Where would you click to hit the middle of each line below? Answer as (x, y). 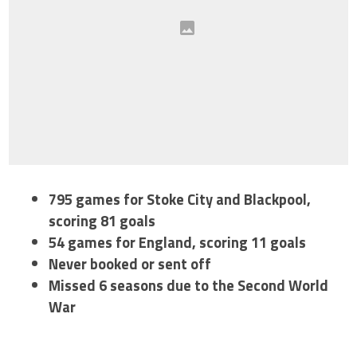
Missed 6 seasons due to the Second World (189, 285)
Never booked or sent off (130, 264)
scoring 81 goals (102, 221)
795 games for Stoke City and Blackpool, (180, 199)
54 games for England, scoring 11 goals (178, 242)
